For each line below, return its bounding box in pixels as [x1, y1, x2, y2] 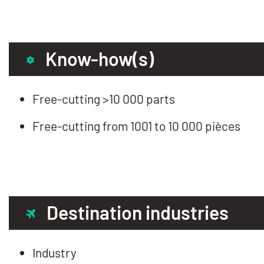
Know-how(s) [45, 47, 154, 70]
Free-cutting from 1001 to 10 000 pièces [32, 118, 240, 133]
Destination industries [47, 200, 229, 223]
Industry [32, 245, 77, 260]
